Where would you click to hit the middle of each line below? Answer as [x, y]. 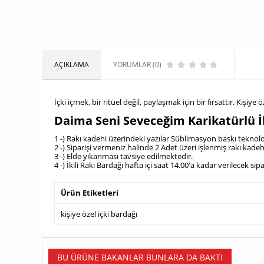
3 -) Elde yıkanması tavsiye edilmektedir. [123, 156]
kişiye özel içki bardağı [99, 214]
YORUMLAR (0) [137, 65]
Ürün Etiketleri [90, 193]
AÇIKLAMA [72, 65]
